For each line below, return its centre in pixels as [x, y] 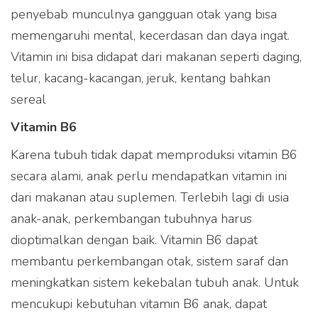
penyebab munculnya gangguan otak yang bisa [144, 14]
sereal [28, 99]
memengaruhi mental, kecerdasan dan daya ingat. [150, 35]
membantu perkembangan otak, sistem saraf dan [149, 261]
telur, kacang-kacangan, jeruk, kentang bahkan [141, 78]
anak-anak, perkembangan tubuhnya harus [131, 218]
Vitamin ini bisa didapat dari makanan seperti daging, [156, 56]
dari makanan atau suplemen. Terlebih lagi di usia [150, 197]
